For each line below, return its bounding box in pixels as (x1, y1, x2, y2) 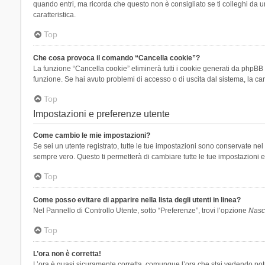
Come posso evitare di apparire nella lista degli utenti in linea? (33, 195, 241, 204)
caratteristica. (33, 10, 76, 19)
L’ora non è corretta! (33, 249, 101, 258)
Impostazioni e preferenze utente (33, 108, 170, 119)
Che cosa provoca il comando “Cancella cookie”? (33, 53, 200, 62)
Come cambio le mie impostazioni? (33, 131, 150, 140)
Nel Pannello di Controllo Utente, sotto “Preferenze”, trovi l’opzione (33, 206, 248, 215)
